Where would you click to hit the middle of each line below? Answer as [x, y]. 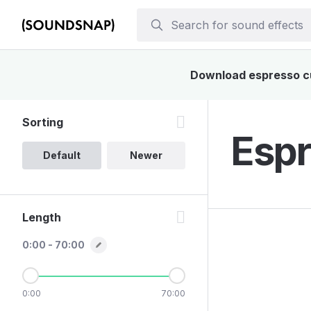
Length [42, 217]
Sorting [43, 122]
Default [61, 155]
